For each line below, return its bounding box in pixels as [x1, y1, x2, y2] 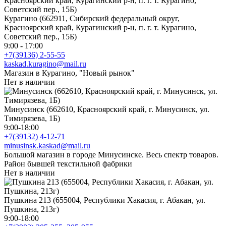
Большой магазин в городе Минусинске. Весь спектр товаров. [4, 150, 218, 159]
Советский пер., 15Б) [4, 32, 77, 41]
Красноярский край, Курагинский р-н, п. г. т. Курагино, [4, 23, 196, 32]
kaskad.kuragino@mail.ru [4, 59, 86, 68]
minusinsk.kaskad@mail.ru [4, 141, 90, 150]
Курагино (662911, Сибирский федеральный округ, [4, 14, 180, 23]
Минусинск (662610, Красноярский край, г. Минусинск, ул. [4, 104, 209, 114]
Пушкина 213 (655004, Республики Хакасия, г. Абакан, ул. [4, 195, 205, 204]
